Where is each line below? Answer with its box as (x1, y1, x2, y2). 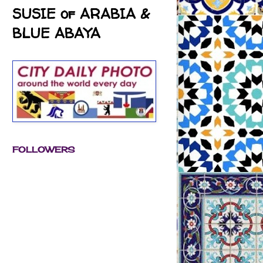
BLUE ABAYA (12, 23, 100, 43)
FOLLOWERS (12, 144, 75, 154)
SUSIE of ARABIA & (12, 4, 150, 23)
